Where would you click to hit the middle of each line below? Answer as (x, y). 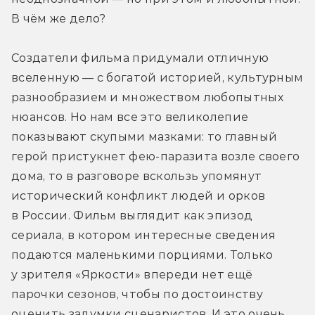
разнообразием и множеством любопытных (147, 97)
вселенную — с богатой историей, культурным (157, 77)
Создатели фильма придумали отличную (140, 58)
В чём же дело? (59, 18)
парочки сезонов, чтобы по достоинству (137, 294)
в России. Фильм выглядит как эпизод (132, 215)
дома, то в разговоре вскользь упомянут (137, 176)
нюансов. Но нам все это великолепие (130, 117)
